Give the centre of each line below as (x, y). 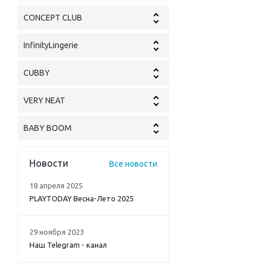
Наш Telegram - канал (68, 245)
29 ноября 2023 (57, 232)
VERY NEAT (44, 101)
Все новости (133, 164)
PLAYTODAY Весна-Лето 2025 (82, 199)
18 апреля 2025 (56, 186)
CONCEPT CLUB (53, 18)
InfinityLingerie (51, 45)
